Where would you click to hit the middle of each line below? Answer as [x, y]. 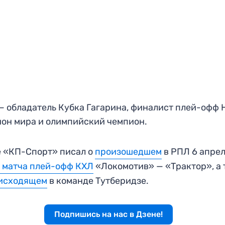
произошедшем [129, 151]
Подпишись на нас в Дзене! [108, 214]
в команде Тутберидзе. [98, 181]
